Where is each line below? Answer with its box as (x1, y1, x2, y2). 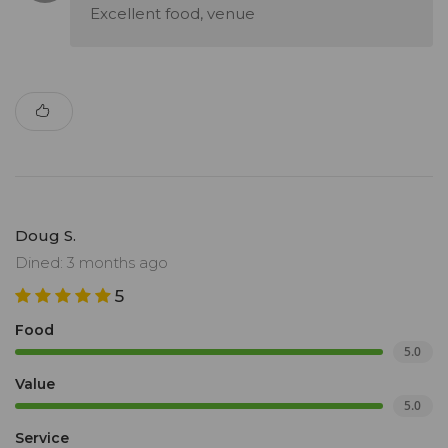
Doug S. (15, 226, 76, 246)
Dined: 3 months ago (15, 253, 168, 273)
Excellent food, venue (90, 4, 255, 24)
